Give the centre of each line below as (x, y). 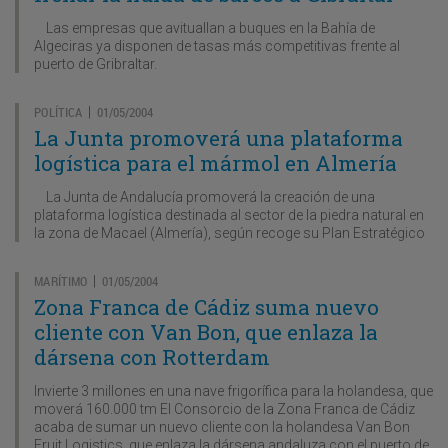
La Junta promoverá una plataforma (218, 137)
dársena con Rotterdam (152, 356)
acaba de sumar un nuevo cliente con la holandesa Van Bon (222, 426)
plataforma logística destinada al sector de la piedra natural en (229, 214)
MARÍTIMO (61, 280)
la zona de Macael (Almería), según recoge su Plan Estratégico (229, 232)
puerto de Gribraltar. (95, 63)
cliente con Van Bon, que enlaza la (206, 331)
